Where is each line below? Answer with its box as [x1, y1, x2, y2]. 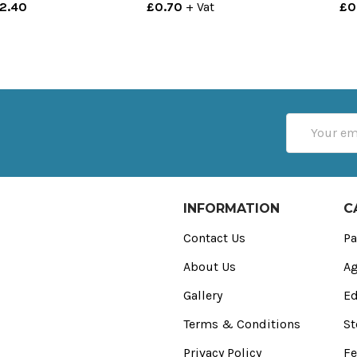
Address [286, 133, 333, 149]
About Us [182, 258, 236, 274]
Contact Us [182, 229, 245, 245]
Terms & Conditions [182, 316, 300, 331]
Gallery [182, 287, 222, 303]
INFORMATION [182, 200, 280, 216]
